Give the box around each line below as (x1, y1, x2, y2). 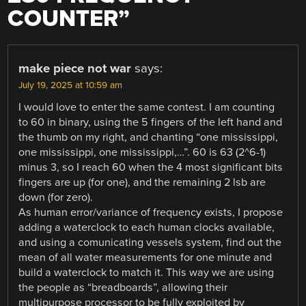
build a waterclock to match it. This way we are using (18, 265, 275, 279)
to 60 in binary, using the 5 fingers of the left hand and (18, 115, 283, 129)
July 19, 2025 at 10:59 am (18, 79, 123, 91)
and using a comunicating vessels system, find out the (18, 235, 282, 249)
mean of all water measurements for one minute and (18, 250, 273, 264)
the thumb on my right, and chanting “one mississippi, (18, 130, 279, 144)
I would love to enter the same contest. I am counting (18, 100, 275, 114)
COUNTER (8, 4, 119, 33)
